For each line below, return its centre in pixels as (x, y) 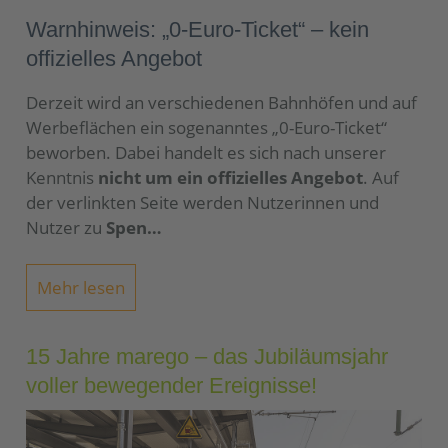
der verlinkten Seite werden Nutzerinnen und (202, 202)
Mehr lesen (81, 287)
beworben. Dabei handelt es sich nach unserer (206, 152)
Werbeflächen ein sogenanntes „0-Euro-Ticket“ (206, 127)
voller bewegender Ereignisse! (171, 386)
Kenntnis (62, 177)
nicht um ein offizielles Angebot (230, 177)
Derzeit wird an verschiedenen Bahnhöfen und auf (221, 102)
